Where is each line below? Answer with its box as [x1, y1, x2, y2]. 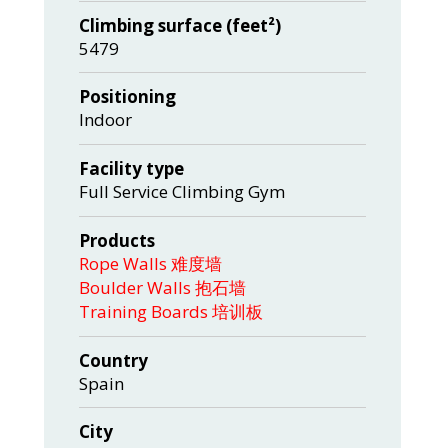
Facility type [79, 157, 184, 180]
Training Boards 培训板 [79, 300, 263, 323]
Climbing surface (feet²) [79, 14, 281, 37]
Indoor [79, 108, 132, 131]
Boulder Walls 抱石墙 [79, 276, 246, 299]
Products [79, 229, 155, 252]
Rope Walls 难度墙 [79, 252, 222, 275]
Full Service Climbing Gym [79, 180, 285, 203]
